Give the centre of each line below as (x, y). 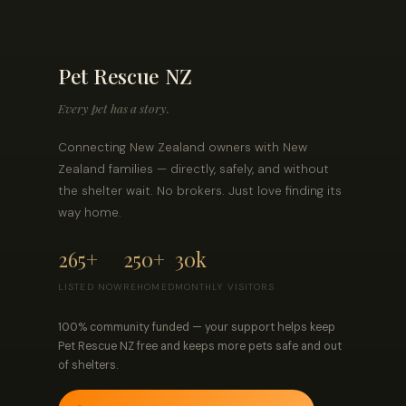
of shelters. (88, 365)
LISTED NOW (91, 287)
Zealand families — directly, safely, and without (193, 169)
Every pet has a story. (114, 107)
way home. (90, 212)
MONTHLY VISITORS (225, 287)
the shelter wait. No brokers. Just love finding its (200, 190)
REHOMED (149, 287)
